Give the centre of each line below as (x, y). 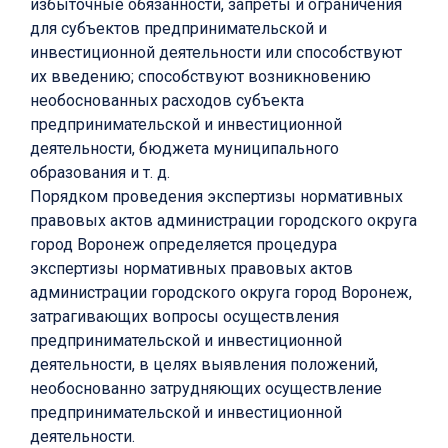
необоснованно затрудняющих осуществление (206, 389)
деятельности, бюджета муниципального (184, 149)
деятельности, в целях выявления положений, (204, 365)
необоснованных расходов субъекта (167, 101)
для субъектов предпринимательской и (178, 29)
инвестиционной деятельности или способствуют (216, 53)
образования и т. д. (100, 173)
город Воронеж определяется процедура (183, 245)
